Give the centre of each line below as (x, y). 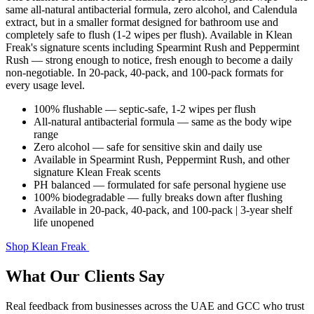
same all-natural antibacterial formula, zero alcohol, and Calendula (151, 10)
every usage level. (45, 86)
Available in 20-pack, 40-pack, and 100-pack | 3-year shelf (163, 210)
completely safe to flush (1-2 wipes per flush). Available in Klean (149, 35)
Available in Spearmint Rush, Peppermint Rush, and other (162, 160)
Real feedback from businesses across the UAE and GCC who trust (155, 306)
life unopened (64, 223)
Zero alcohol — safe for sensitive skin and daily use (148, 147)
